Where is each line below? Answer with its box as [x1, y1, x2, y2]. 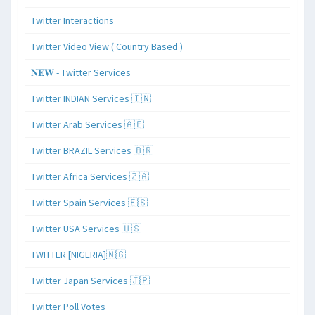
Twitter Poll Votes [31, 300, 105, 314]
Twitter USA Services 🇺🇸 [31, 222, 141, 236]
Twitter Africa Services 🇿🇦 [31, 170, 149, 184]
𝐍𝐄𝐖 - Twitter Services [31, 66, 131, 79]
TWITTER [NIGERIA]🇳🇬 [31, 248, 126, 262]
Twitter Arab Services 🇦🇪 [31, 118, 144, 131]
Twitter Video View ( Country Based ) [31, 40, 183, 53]
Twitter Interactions [31, 14, 114, 27]
